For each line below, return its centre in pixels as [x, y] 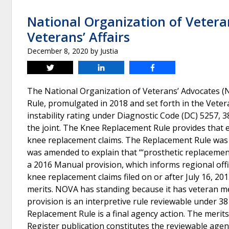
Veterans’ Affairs [78, 37]
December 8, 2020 [58, 51]
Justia [109, 51]
